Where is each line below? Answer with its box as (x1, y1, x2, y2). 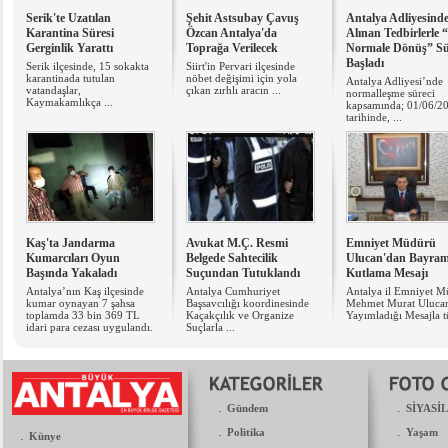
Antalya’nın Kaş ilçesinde (26, 285, 144, 297)
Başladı (346, 56, 384, 70)
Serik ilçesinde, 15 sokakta (26, 60, 149, 72)
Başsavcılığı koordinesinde (186, 297, 309, 309)
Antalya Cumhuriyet (186, 285, 280, 297)
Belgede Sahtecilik (186, 251, 278, 265)
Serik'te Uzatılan (26, 11, 111, 25)
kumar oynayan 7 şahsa (26, 297, 135, 309)
